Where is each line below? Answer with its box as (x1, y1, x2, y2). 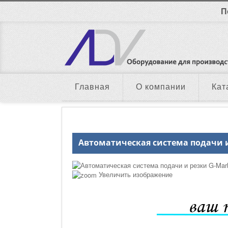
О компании (136, 82, 186, 91)
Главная (75, 82, 110, 91)
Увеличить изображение (97, 169, 173, 179)
